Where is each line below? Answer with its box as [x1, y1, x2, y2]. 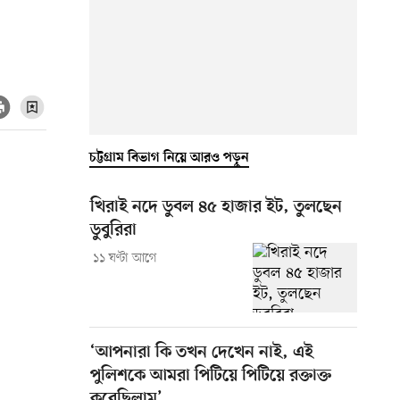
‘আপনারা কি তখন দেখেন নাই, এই [90, 342, 313, 363]
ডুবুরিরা [90, 220, 137, 241]
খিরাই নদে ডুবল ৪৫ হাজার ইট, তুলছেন [90, 196, 342, 218]
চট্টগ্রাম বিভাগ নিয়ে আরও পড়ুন [89, 149, 249, 166]
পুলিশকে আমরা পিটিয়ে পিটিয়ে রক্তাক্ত [90, 365, 331, 387]
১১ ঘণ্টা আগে [92, 249, 157, 267]
